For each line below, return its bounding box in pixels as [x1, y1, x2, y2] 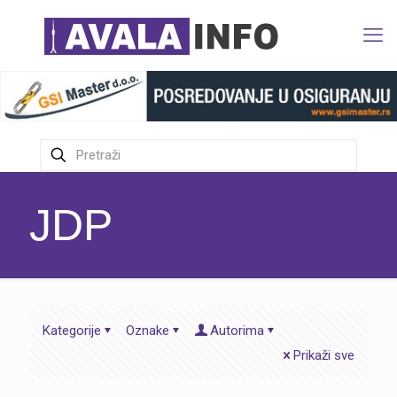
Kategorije [43, 323, 101, 339]
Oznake [126, 323, 169, 339]
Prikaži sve [293, 347, 354, 364]
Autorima [210, 323, 264, 339]
